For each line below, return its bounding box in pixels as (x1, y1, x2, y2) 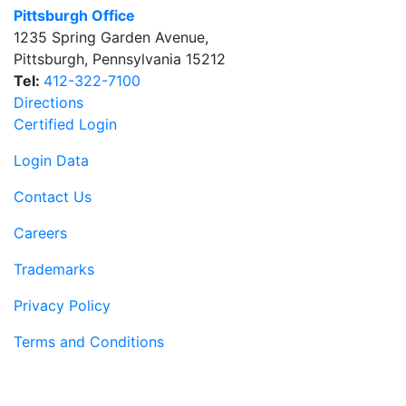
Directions (14, 93, 83, 112)
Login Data (14, 151, 89, 170)
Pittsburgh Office (14, 6, 135, 25)
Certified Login (14, 115, 117, 134)
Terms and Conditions (14, 333, 164, 352)
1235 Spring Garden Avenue (14, 28, 205, 47)
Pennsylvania (92, 50, 181, 69)
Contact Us (14, 188, 92, 207)
